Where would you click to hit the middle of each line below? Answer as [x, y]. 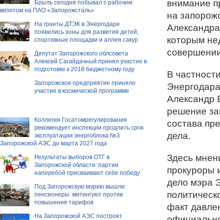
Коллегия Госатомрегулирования [81, 120]
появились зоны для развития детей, [86, 32]
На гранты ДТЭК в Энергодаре [77, 24]
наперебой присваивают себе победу [87, 173]
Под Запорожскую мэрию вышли [80, 186]
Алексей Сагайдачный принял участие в [91, 61]
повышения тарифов [64, 202]
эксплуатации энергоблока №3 [77, 135]
